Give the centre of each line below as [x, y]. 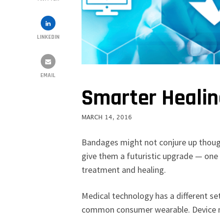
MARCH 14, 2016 [107, 117]
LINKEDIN [48, 37]
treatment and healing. [124, 169]
